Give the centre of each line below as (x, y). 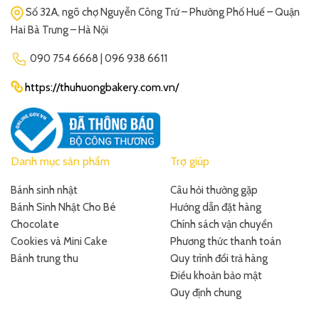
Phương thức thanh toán (226, 241)
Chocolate (35, 224)
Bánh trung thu (45, 258)
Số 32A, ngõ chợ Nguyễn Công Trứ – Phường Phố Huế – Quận (162, 12)
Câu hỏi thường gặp (214, 190)
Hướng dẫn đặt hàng (216, 207)
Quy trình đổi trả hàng (219, 258)
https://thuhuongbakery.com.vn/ (102, 87)
